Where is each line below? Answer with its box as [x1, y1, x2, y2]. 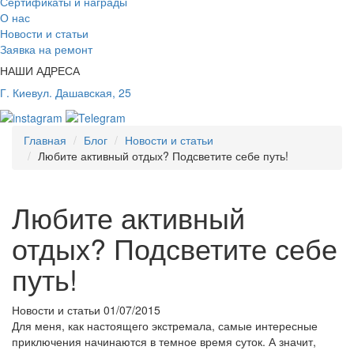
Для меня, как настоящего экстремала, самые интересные [12, 317, 318, 333]
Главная [24, 131, 66, 148]
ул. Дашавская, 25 [37, 84, 131, 100]
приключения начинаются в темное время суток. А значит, [12, 333, 316, 349]
